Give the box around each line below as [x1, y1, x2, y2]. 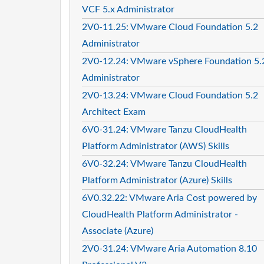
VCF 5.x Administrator [82, 4, 174, 14]
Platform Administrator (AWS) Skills [82, 141, 229, 151]
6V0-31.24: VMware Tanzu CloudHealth [82, 124, 247, 134]
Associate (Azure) [82, 226, 153, 236]
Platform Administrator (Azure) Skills [82, 175, 232, 185]
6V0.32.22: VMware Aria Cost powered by [82, 193, 257, 203]
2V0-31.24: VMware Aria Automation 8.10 [82, 243, 257, 253]
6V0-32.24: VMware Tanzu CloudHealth [82, 159, 247, 169]
